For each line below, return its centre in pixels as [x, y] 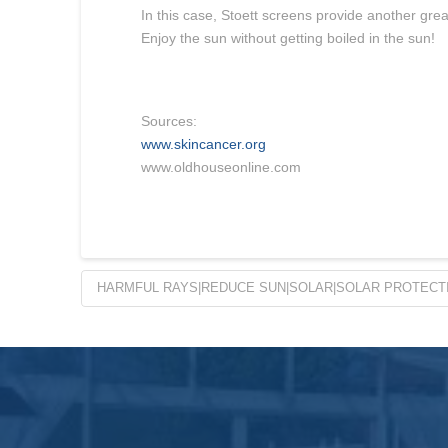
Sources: [168, 121]
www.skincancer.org [203, 144]
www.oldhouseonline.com [220, 167]
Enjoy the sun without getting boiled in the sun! [287, 38]
